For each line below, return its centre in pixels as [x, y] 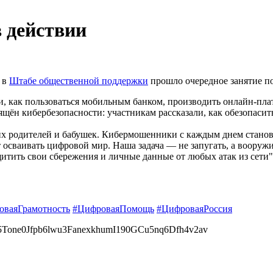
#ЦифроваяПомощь [113, 208]
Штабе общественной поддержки [79, 80]
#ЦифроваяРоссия [194, 208]
